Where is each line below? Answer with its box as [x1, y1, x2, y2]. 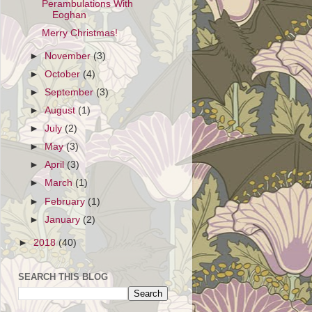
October [45, 68, 84, 79]
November [45, 50, 94, 61]
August [45, 104, 79, 116]
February [45, 196, 88, 207]
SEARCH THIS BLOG [18, 271, 108, 282]
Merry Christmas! [41, 27, 118, 38]
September [45, 86, 97, 97]
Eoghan [52, 9, 86, 20]
